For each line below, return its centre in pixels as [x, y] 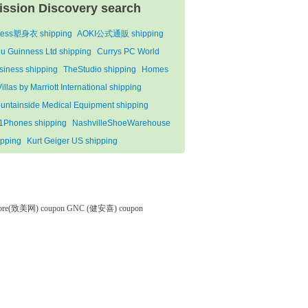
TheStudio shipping [100, 70]
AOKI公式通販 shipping [120, 34]
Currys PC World [128, 52]
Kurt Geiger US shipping [72, 141]
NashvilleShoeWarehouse [121, 123]
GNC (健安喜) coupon [105, 209]
